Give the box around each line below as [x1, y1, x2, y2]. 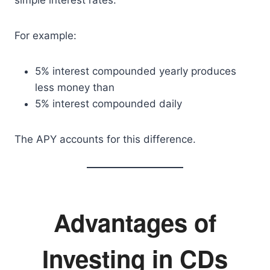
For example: [14, 30, 77, 42]
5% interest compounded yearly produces [35, 65, 236, 77]
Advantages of [54, 205, 216, 239]
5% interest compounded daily [35, 98, 182, 110]
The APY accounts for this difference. [14, 133, 196, 145]
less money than [35, 81, 115, 93]
